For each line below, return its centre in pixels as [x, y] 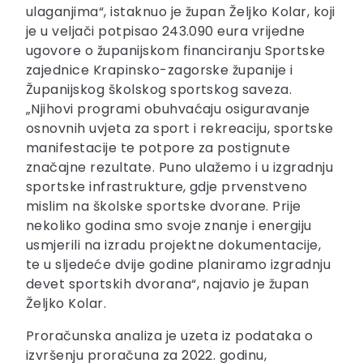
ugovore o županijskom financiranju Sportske [176, 51]
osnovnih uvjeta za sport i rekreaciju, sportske [180, 129]
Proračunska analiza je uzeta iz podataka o [170, 336]
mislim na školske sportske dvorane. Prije [164, 207]
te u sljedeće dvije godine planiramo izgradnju [179, 265]
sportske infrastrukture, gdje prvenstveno [167, 187]
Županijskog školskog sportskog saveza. [159, 90]
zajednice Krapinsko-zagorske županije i [160, 70]
